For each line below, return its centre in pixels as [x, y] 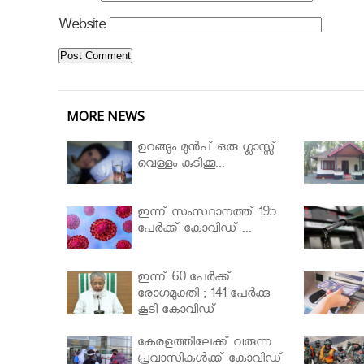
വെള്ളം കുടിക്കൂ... [181, 166]
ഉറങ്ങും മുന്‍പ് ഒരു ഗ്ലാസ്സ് [206, 149]
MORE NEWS [106, 117]
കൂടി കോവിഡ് [176, 312]
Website [82, 28]
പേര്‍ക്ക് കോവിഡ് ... [194, 231]
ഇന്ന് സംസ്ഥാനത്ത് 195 [206, 214]
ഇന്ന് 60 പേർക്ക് [184, 279]
